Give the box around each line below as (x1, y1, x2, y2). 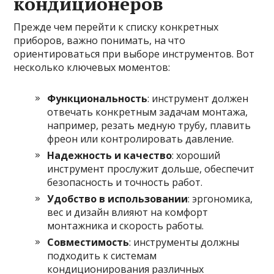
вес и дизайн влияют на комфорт (47, 205, 209, 219)
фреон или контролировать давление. (47, 131, 234, 146)
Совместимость (47, 235, 130, 249)
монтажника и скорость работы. (47, 218, 204, 232)
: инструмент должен (147, 91, 249, 105)
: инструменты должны (129, 235, 240, 249)
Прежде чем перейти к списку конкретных (13, 20, 219, 34)
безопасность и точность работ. (47, 175, 203, 189)
